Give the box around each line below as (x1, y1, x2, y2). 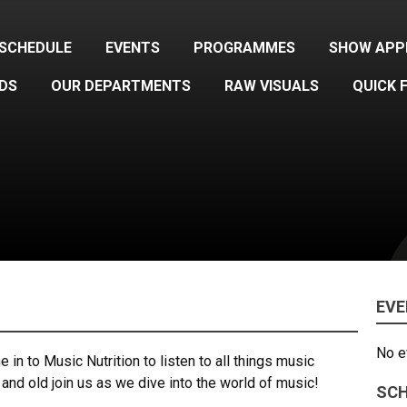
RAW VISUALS (224, 76, 320, 94)
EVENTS (105, 39, 161, 56)
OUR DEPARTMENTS (51, 76, 192, 94)
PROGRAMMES (194, 39, 296, 56)
